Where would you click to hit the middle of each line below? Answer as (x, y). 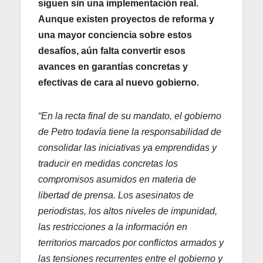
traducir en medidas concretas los (108, 163)
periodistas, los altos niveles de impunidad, (128, 211)
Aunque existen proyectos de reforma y (126, 19)
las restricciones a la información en (113, 227)
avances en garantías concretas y (113, 66)
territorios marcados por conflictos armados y (131, 242)
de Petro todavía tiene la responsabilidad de (130, 131)
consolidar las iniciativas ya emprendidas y (127, 147)
